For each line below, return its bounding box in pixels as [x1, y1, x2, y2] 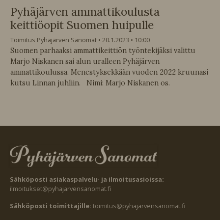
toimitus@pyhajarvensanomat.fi [93, 201, 186, 210]
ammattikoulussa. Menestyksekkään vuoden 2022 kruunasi [10, 67, 208, 77]
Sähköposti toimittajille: [10, 201, 93, 210]
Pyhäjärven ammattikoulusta [10, 4, 160, 19]
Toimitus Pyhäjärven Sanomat [10, 35, 97, 44]
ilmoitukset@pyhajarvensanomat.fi [10, 184, 111, 193]
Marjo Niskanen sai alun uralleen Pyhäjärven [10, 56, 160, 66]
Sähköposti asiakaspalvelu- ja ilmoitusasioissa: [10, 174, 164, 184]
